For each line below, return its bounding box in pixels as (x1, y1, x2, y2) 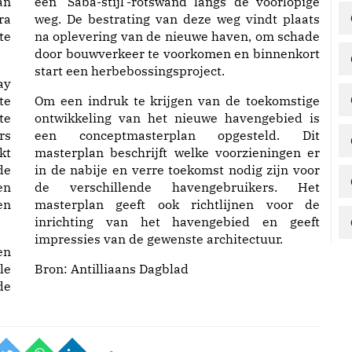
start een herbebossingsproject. (35, 63, 225, 79)
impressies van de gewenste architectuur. (35, 231, 283, 247)
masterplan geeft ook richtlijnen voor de (35, 196, 320, 212)
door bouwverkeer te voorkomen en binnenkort (35, 46, 320, 61)
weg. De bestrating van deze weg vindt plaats (35, 11, 320, 27)
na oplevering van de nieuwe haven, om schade (35, 28, 320, 44)
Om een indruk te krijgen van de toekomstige (35, 93, 320, 108)
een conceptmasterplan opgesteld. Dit (35, 127, 320, 143)
